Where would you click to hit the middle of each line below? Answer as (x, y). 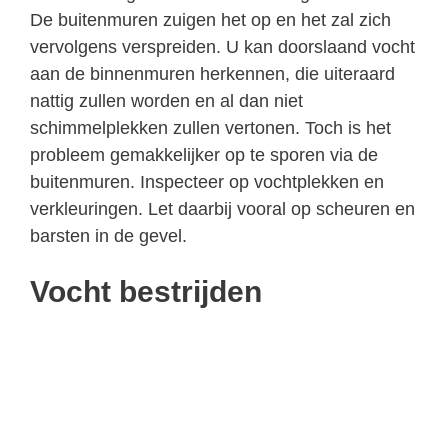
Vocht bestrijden (146, 291)
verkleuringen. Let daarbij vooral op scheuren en (222, 208)
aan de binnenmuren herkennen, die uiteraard (212, 73)
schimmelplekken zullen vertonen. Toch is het (210, 127)
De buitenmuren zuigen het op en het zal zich (210, 19)
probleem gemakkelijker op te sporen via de (204, 154)
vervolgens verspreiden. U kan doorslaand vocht (222, 46)
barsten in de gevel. (108, 235)
